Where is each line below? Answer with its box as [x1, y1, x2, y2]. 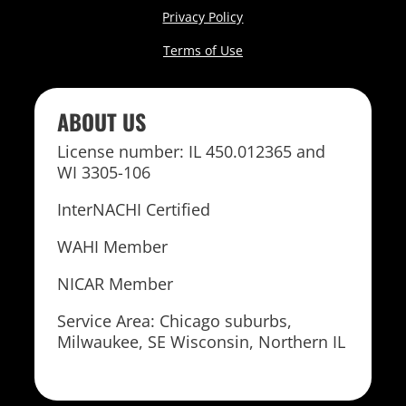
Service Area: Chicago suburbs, [57, 309, 293, 332]
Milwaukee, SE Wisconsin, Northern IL [57, 330, 346, 353]
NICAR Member [57, 272, 174, 295]
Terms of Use [162, 41, 243, 59]
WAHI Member [57, 235, 169, 257]
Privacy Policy [162, 7, 244, 25]
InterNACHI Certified [57, 198, 211, 220]
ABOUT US [57, 104, 147, 138]
